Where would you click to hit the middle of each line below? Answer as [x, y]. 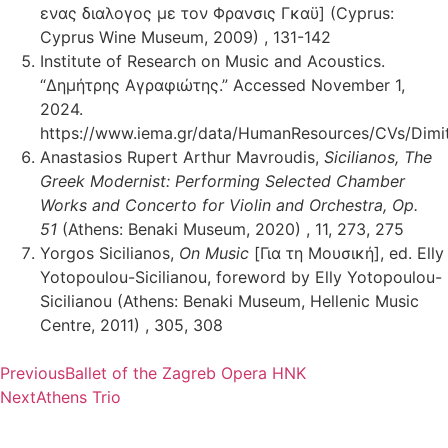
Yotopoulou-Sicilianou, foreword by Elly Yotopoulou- [241, 277]
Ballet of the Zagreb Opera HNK [185, 373]
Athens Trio [78, 397]
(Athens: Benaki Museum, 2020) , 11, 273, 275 [230, 229]
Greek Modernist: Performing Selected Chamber [222, 181]
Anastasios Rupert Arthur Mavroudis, [182, 157]
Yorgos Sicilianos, [109, 253]
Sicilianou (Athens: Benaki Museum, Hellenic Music [229, 301]
